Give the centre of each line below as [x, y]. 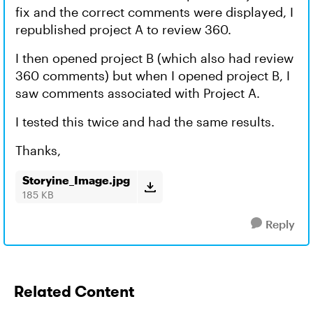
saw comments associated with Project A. [139, 93]
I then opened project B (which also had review [154, 58]
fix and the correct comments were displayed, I [154, 12]
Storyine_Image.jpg [76, 180]
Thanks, [38, 150]
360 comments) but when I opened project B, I [153, 75]
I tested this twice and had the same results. [145, 122]
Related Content [74, 291]
